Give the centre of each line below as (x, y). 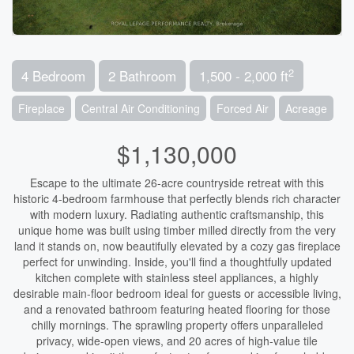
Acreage (306, 108)
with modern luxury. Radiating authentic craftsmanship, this (177, 214)
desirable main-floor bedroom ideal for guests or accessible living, (177, 293)
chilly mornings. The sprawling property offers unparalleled (177, 325)
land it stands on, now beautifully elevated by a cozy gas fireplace (177, 246)
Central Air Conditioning (141, 108)
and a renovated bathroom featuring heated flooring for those (177, 309)
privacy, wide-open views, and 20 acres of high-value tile (177, 341)
